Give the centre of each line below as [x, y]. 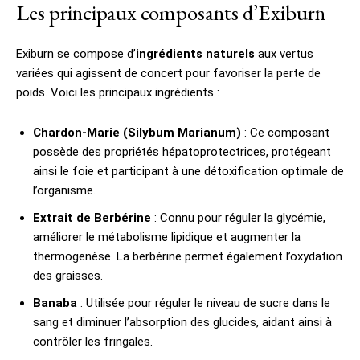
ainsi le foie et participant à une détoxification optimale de [188, 171]
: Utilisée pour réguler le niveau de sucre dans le [204, 303]
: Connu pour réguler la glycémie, [238, 217]
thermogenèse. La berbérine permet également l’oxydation [188, 256]
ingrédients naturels [195, 53]
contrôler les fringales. [93, 341]
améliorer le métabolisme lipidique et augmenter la [167, 237]
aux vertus [284, 53]
